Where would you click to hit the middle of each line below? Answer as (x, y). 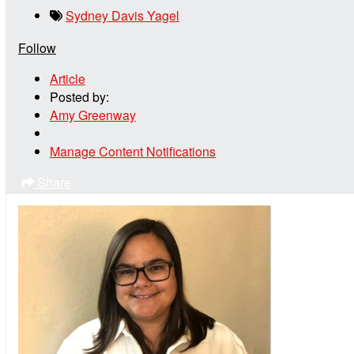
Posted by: (79, 96)
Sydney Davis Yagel (122, 15)
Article (68, 78)
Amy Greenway (93, 115)
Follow (37, 47)
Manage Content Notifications (133, 151)
